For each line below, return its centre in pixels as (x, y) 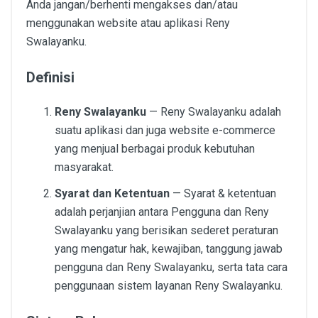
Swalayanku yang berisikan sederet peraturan (166, 231)
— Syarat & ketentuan (223, 194)
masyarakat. (84, 167)
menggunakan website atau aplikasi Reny (128, 23)
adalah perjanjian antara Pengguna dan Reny (162, 212)
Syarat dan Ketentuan (112, 194)
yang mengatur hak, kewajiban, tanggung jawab (169, 249)
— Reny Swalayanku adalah (214, 112)
